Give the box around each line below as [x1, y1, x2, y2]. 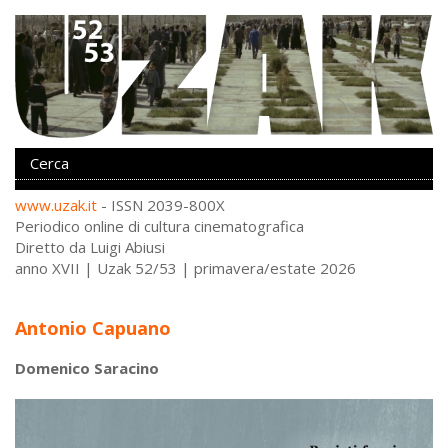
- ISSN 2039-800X [97, 194, 225, 215]
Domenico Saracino [15, 357, 159, 378]
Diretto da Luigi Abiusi [15, 236, 165, 257]
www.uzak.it [15, 194, 97, 215]
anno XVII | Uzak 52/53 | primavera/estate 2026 [15, 257, 356, 278]
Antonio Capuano [15, 315, 171, 340]
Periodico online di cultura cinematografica [15, 215, 304, 236]
